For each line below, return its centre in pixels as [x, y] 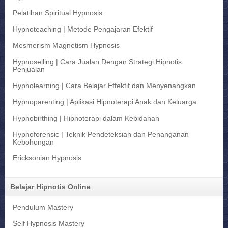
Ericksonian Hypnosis [47, 158]
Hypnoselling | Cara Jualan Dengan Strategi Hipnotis [97, 62]
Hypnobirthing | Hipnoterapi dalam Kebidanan [86, 118]
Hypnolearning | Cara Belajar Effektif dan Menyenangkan [104, 85]
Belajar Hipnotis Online [50, 187]
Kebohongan [33, 142]
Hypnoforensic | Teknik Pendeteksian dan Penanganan [101, 134]
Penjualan [29, 70]
